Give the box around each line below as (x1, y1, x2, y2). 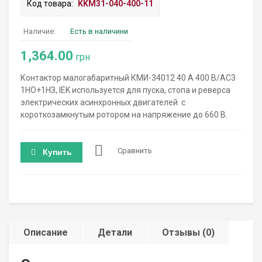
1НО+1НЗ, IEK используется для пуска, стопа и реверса (20, 85, 230, 95)
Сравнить (118, 146, 152, 156)
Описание (23, 227, 68, 238)
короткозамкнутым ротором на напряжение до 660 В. (20, 110, 227, 119)
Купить (43, 147, 72, 157)
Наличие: (23, 27, 56, 36)
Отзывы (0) (162, 227, 215, 238)
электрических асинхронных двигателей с (20, 98, 185, 107)
